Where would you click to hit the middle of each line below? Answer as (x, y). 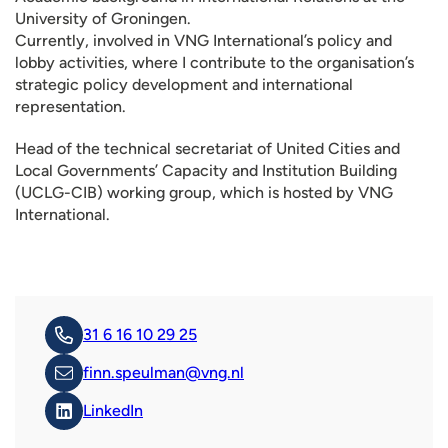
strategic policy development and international (184, 84)
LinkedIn (113, 410)
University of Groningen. (103, 18)
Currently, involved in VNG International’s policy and (203, 40)
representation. (70, 106)
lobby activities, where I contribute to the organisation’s (214, 62)
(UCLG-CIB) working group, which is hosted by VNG (204, 192)
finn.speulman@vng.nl (163, 372)
